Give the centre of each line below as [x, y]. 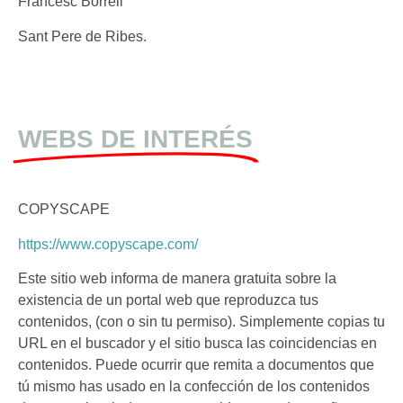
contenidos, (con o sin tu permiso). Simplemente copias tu [201, 322]
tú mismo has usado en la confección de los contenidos [194, 387]
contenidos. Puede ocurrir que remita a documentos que [196, 365]
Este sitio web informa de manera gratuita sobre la [177, 279]
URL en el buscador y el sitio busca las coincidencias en [197, 344]
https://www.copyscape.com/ [108, 244]
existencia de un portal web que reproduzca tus [168, 300]
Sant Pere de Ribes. [82, 36]
